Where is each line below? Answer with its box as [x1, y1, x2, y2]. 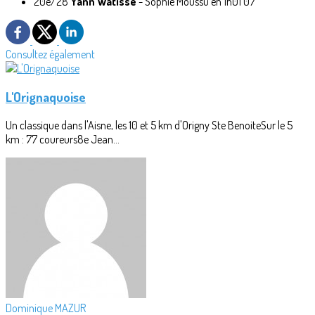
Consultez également [6, 47, 95, 62]
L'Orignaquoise [6, 89, 86, 105]
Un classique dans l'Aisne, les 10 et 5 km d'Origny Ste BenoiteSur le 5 [6, 117, 292, 132]
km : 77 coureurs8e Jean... [6, 131, 120, 146]
